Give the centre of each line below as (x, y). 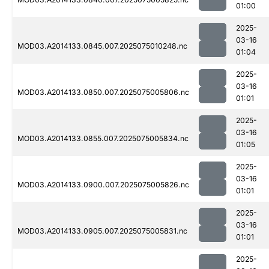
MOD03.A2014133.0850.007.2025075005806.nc (103, 92)
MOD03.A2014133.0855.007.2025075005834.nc (103, 139)
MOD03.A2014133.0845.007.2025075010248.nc (102, 46)
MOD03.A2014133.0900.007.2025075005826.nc (103, 185)
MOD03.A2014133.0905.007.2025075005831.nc (102, 231)
